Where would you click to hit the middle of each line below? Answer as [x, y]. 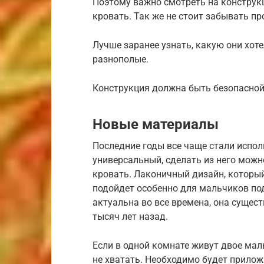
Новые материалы [156, 124]
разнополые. [121, 59]
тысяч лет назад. [130, 216]
